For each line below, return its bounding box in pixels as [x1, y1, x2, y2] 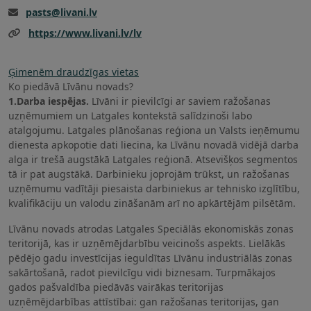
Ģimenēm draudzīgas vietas [8, 65, 139, 78]
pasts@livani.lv [26, 5, 97, 19]
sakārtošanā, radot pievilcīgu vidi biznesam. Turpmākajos [8, 265, 276, 279]
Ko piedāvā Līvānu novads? [8, 79, 133, 93]
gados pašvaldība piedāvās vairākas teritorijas [8, 280, 224, 294]
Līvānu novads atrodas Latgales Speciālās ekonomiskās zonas [8, 221, 294, 235]
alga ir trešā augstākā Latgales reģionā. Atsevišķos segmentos [8, 152, 298, 166]
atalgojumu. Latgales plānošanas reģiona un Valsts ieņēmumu [8, 123, 300, 137]
